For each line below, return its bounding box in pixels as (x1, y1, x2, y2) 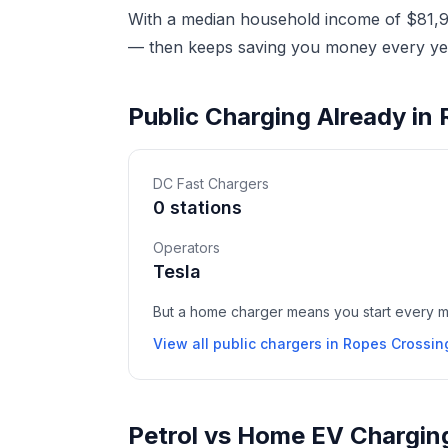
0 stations (153, 197, 242, 218)
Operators (153, 239, 220, 256)
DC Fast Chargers (153, 175, 269, 192)
